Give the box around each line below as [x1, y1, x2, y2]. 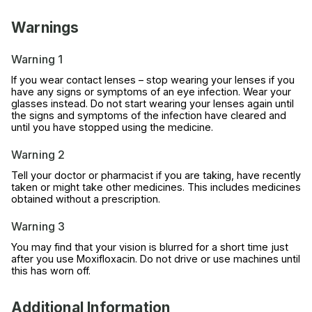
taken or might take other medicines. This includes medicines [11, 181, 301, 194]
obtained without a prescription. [11, 193, 160, 205]
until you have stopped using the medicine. [11, 121, 213, 134]
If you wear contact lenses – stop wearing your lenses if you [11, 74, 295, 86]
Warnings [11, 19, 79, 37]
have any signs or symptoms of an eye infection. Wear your [11, 86, 291, 98]
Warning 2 [11, 148, 65, 162]
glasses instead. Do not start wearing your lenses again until [11, 97, 294, 110]
